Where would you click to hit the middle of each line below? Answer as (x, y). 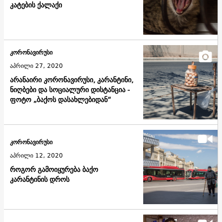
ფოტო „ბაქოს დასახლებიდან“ (60, 100)
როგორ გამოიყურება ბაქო (54, 170)
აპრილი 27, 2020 (36, 66)
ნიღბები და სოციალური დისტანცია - (70, 90)
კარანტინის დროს (40, 180)
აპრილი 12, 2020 (36, 156)
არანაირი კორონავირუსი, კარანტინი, (72, 80)
